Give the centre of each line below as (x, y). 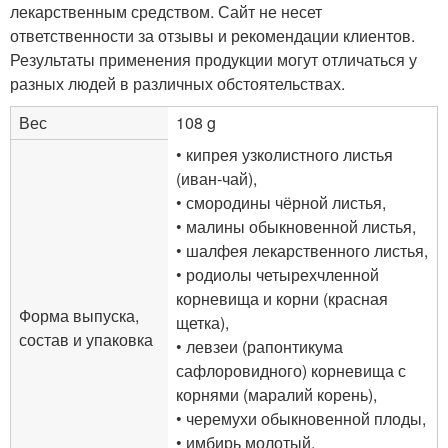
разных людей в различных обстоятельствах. (177, 83)
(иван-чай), (216, 178)
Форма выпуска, (79, 315)
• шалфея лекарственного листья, (302, 250)
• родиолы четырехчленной (277, 274)
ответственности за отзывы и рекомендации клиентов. (212, 35)
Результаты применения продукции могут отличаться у (213, 59)
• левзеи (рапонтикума (259, 346)
